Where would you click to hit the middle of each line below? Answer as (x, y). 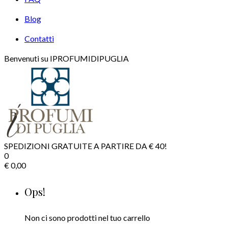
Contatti (39, 38)
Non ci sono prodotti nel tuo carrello (87, 217)
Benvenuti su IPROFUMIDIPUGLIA (66, 58)
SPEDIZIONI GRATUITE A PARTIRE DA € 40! (85, 146)
